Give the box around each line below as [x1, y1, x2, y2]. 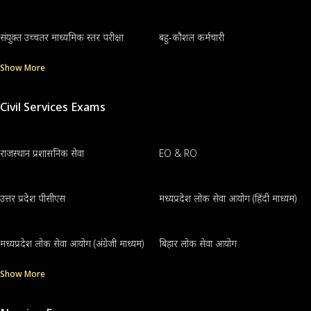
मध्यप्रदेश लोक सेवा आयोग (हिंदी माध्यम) [158, 192, 296, 205]
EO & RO [158, 146, 197, 160]
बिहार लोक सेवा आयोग [158, 237, 237, 251]
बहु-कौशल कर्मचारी [158, 31, 224, 44]
